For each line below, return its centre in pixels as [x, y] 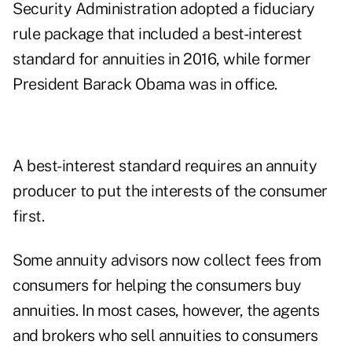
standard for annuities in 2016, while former [161, 59]
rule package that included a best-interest [157, 34]
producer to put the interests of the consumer [170, 191]
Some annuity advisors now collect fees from [167, 260]
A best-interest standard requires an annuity [165, 166]
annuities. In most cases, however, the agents [166, 311]
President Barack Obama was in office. [145, 84]
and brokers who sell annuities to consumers [165, 336]
